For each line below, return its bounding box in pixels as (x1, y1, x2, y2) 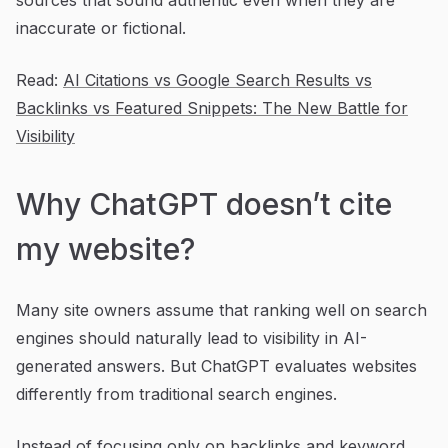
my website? (16, 230, 195, 267)
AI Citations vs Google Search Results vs (63, 69, 372, 90)
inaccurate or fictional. (16, 17, 186, 38)
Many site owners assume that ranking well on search (16, 299, 427, 320)
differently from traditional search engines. (16, 383, 337, 404)
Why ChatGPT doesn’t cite (16, 185, 392, 222)
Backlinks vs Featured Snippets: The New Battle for (16, 97, 408, 118)
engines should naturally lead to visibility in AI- (16, 327, 367, 348)
